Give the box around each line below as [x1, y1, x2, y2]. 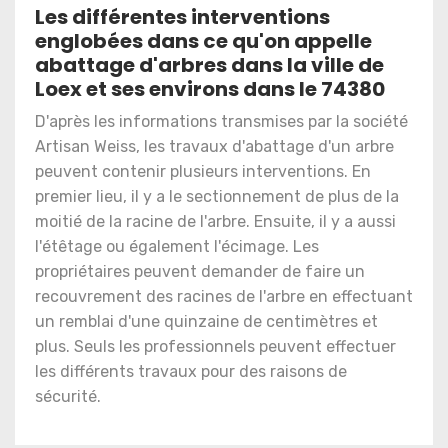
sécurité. [35, 387, 101, 406]
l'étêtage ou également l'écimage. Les [35, 237, 319, 256]
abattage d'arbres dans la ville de [35, 51, 384, 79]
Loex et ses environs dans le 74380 [35, 75, 385, 103]
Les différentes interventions [35, 3, 330, 31]
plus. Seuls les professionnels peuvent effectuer [35, 337, 396, 356]
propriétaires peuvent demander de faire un [35, 262, 365, 281]
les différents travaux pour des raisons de [35, 362, 347, 381]
